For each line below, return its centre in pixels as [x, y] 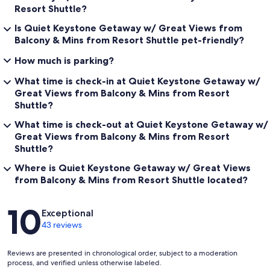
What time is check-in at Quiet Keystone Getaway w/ [137, 81]
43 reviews [62, 225]
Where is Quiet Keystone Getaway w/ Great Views [133, 168]
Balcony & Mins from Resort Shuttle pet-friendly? [129, 40]
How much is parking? [64, 61]
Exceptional [67, 213]
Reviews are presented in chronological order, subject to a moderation [122, 253]
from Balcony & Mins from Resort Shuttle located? [131, 180]
